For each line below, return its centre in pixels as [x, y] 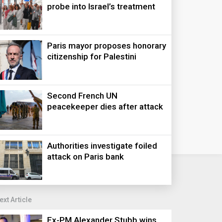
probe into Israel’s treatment [101, 6]
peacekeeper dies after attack [105, 107]
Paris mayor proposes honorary [107, 46]
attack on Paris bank [86, 157]
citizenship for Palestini [92, 56]
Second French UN [83, 96]
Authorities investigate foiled [102, 146]
